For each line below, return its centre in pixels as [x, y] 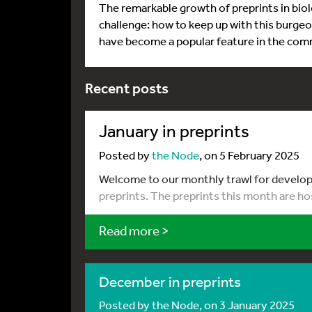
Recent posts [127, 88]
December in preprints [170, 282]
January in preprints [174, 131]
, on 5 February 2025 [249, 155]
